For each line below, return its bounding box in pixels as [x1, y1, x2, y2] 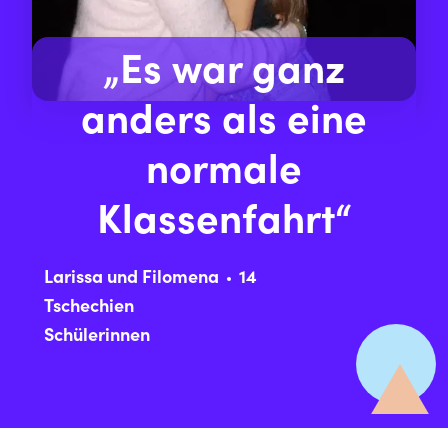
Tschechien [44, 298, 134, 317]
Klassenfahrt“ [96, 203, 352, 244]
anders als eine [81, 103, 367, 144]
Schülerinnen [44, 327, 150, 346]
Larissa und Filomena [44, 269, 219, 288]
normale [146, 153, 302, 194]
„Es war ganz [103, 53, 345, 94]
